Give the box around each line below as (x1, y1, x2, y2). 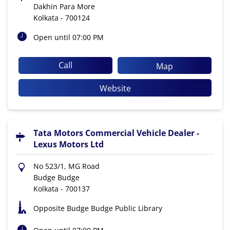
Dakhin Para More (33, 1, 95, 11)
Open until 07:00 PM (33, 32, 104, 42)
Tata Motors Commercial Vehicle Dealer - (33, 127, 199, 139)
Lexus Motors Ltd (33, 139, 104, 150)
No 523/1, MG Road (33, 161, 100, 171)
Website (99, 83, 131, 94)
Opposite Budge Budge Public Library (33, 203, 162, 214)
